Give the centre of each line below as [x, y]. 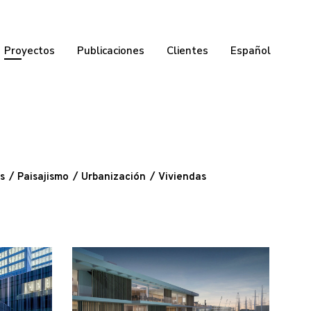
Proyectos [30, 51]
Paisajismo [43, 177]
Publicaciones [111, 51]
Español [251, 51]
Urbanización [114, 177]
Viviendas [182, 177]
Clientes [187, 51]
